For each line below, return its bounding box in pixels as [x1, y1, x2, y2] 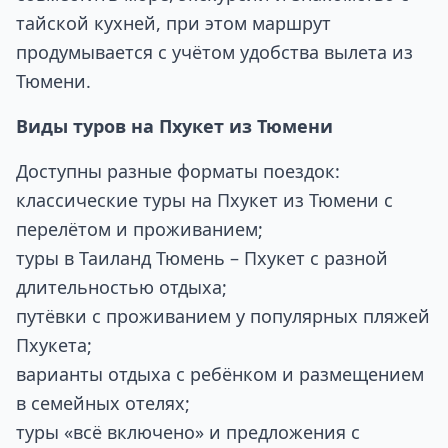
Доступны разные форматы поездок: [16, 159, 340, 183]
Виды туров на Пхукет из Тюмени [16, 114, 333, 138]
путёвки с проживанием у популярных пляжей [16, 304, 430, 328]
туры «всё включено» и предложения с [16, 420, 360, 444]
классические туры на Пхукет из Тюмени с [16, 188, 393, 212]
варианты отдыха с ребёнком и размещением [16, 362, 424, 386]
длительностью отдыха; [16, 275, 227, 299]
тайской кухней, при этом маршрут [16, 11, 331, 35]
